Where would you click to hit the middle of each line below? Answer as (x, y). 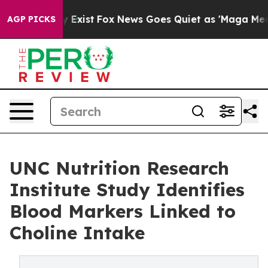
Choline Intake (77, 233)
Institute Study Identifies (127, 190)
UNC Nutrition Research (119, 168)
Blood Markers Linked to (123, 211)
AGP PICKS (31, 19)
